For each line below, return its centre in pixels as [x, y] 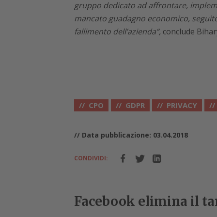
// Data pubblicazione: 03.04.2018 [131, 135]
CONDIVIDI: [91, 158]
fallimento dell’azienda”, [117, 32]
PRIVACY [182, 105]
